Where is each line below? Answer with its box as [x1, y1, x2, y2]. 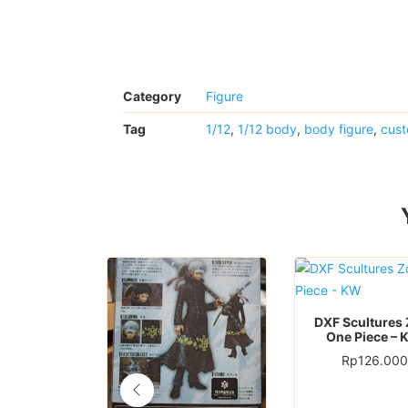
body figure [303, 120, 373, 137]
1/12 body [237, 120, 297, 137]
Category [122, 87, 181, 104]
